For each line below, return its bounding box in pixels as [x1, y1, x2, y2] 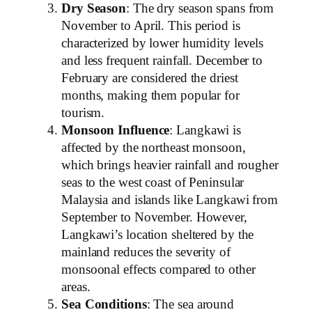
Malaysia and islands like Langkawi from [61, 192, 279, 207]
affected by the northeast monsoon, [61, 140, 246, 155]
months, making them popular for [61, 88, 240, 102]
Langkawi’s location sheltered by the [61, 227, 254, 242]
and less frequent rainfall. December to [61, 53, 263, 68]
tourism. [61, 105, 105, 120]
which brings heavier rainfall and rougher [61, 157, 279, 172]
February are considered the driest [61, 70, 238, 85]
